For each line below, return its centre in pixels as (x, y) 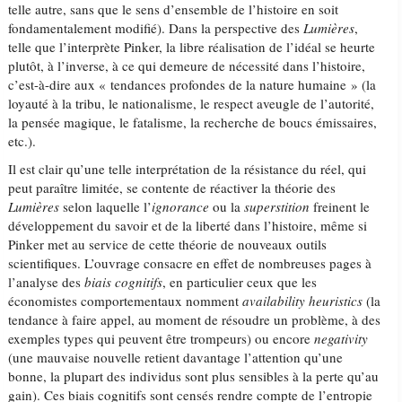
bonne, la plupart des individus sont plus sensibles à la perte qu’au (194, 376)
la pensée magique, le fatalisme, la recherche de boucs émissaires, (193, 122)
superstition (277, 206)
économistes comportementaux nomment (126, 301)
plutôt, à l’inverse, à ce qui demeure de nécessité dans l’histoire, (187, 66)
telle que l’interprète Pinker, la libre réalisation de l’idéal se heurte (192, 47)
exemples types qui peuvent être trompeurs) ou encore (162, 338)
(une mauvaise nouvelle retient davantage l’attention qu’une (176, 357)
